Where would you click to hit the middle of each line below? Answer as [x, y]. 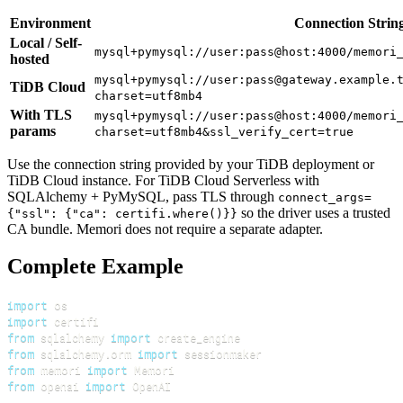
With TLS [41, 114]
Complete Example [95, 267]
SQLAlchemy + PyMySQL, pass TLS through [143, 196]
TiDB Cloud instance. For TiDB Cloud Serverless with [163, 180]
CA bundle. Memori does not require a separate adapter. [165, 228]
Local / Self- [46, 42]
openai [60, 386]
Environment [50, 22]
